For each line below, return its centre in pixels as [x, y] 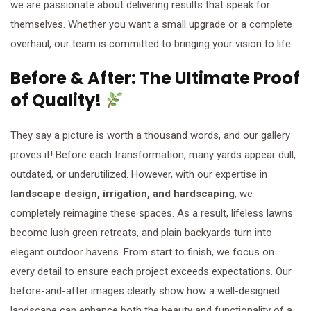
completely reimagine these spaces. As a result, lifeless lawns [152, 213]
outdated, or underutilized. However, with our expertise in [139, 175]
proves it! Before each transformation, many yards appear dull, [153, 155]
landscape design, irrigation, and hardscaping [123, 194]
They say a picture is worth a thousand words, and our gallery [150, 136]
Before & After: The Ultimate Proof [155, 78]
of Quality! [56, 101]
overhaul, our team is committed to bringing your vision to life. [152, 44]
